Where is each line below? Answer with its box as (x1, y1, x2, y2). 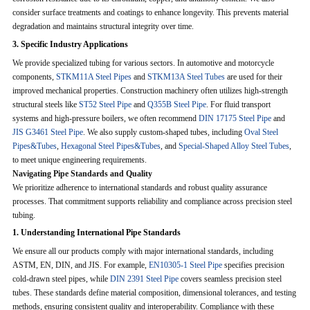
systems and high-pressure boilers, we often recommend (12, 113, 199, 123)
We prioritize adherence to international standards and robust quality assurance (12, 182, 267, 192)
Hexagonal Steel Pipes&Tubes (60, 140, 161, 151)
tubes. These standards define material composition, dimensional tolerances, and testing (12, 287, 296, 298)
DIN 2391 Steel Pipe (109, 273, 179, 284)
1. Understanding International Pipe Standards (12, 228, 181, 238)
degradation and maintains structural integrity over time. (12, 21, 194, 32)
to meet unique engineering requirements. (12, 154, 147, 165)
